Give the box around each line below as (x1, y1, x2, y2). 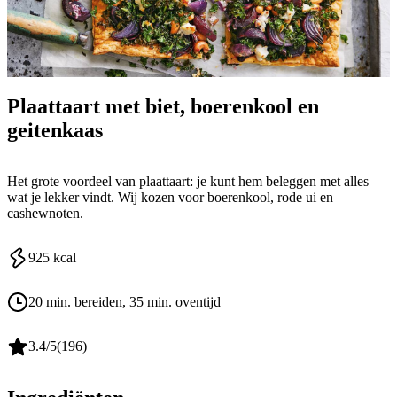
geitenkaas (7, 118, 103, 142)
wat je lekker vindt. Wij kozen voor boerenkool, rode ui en (7, 190, 333, 206)
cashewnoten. (7, 206, 83, 222)
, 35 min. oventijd (122, 294, 221, 310)
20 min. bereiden (28, 294, 122, 310)
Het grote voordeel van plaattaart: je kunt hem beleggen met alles (7, 174, 369, 190)
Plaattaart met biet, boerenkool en (7, 94, 319, 118)
